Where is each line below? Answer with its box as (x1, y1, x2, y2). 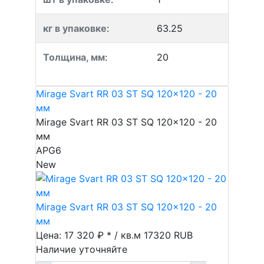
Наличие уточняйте (36, 243, 127, 255)
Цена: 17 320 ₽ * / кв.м (36, 229, 144, 241)
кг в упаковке (43, 22, 107, 34)
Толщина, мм (43, 51, 105, 63)
